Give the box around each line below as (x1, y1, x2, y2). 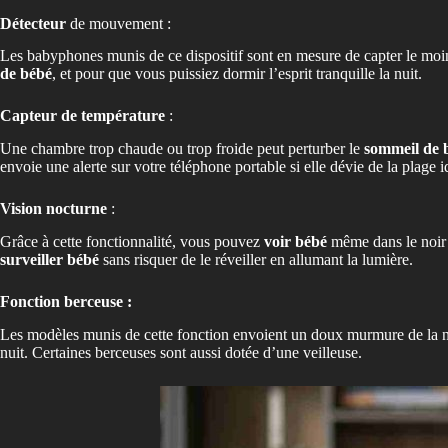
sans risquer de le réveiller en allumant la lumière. (99, 250, 413, 268)
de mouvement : (70, 14, 171, 32)
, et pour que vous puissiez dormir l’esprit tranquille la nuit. (52, 65, 422, 83)
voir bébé (264, 232, 327, 250)
